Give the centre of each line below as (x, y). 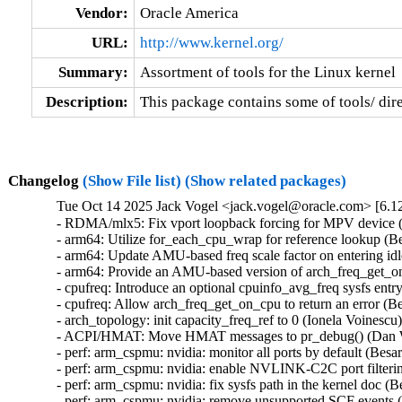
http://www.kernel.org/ (211, 42)
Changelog (45, 180)
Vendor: (101, 13)
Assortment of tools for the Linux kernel (267, 72)
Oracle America (189, 13)
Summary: (93, 72)
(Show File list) (131, 180)
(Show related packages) (265, 180)
